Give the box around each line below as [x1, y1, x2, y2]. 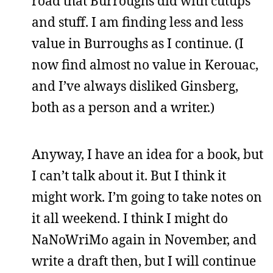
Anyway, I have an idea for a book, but [32, 146, 263, 163]
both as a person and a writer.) [32, 99, 214, 116]
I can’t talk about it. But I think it [32, 167, 226, 184]
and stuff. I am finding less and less [32, 13, 243, 30]
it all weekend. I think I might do [32, 210, 228, 227]
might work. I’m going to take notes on [32, 188, 262, 205]
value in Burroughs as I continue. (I [32, 35, 244, 52]
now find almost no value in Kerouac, [32, 56, 258, 73]
